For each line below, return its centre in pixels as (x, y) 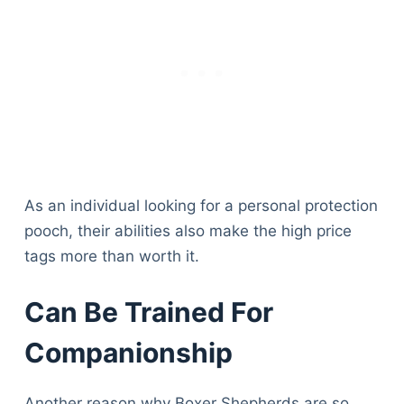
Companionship (128, 352)
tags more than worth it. (111, 257)
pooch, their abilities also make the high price (188, 231)
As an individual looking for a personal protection (201, 206)
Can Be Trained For (148, 312)
